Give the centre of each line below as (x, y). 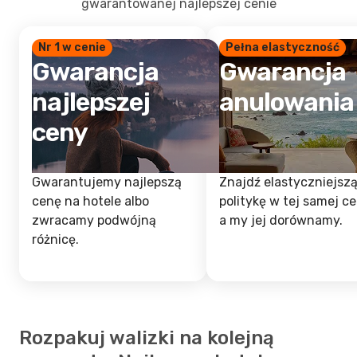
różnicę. (55, 239)
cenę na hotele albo (90, 201)
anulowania (287, 102)
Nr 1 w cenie (72, 47)
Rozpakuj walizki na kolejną (147, 338)
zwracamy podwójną (94, 220)
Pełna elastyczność (282, 47)
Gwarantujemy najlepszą (107, 182)
